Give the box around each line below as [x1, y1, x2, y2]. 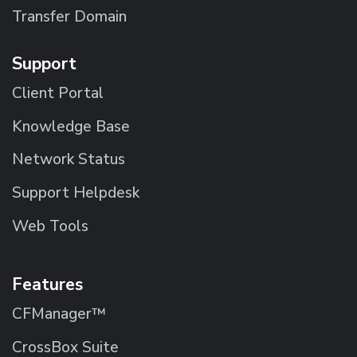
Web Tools [12, 215, 88, 237]
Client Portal [12, 83, 104, 104]
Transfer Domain [12, 6, 127, 27]
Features [12, 273, 83, 297]
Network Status [12, 149, 125, 171]
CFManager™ [12, 304, 106, 325]
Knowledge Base [12, 116, 130, 137]
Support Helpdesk [12, 182, 139, 204]
